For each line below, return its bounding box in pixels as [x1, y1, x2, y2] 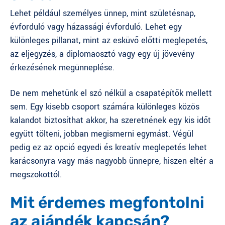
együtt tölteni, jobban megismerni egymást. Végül [10, 128, 193, 140]
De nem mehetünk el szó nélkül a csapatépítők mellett [10, 87, 212, 99]
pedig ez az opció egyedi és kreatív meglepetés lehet [10, 141, 207, 153]
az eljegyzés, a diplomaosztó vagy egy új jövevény [10, 48, 194, 60]
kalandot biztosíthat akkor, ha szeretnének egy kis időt [10, 114, 211, 126]
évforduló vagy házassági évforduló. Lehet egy [10, 21, 182, 33]
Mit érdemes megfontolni [10, 193, 204, 212]
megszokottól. [10, 168, 62, 180]
